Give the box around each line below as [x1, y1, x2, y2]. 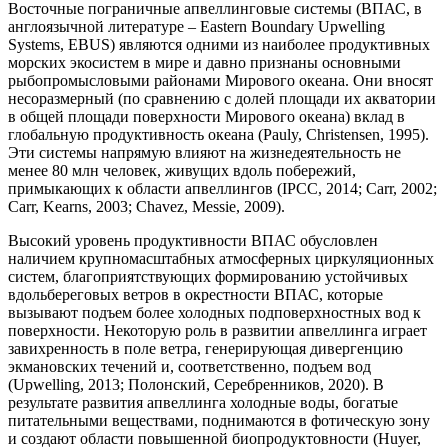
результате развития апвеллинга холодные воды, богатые [8, 394, 398, 412]
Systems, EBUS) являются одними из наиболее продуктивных [8, 36, 430, 54]
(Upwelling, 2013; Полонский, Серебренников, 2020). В [8, 376, 384, 394]
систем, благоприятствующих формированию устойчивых [8, 268, 408, 286]
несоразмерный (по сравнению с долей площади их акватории [8, 90, 436, 108]
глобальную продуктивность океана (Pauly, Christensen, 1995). [8, 126, 429, 144]
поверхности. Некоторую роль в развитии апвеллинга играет [8, 322, 427, 340]
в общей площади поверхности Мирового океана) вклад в [8, 108, 405, 126]
